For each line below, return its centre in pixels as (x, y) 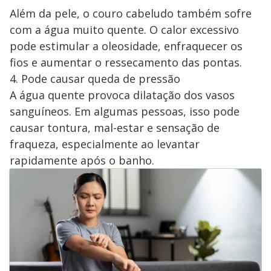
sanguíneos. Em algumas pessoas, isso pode (125, 111)
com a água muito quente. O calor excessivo (124, 29)
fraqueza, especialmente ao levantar (105, 144)
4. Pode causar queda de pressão (95, 78)
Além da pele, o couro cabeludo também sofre (131, 13)
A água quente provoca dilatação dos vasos (122, 95)
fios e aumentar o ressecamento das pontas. (126, 62)
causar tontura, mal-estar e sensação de (115, 127)
